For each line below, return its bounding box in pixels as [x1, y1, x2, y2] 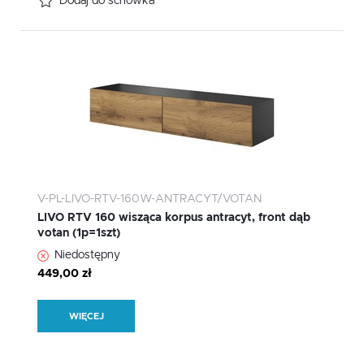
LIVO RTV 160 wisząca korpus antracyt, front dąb [37, 212, 310, 224]
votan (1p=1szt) [37, 227, 120, 240]
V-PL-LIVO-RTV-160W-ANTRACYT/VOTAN [37, 193, 262, 206]
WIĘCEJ [68, 311, 104, 321]
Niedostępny [54, 249, 120, 262]
